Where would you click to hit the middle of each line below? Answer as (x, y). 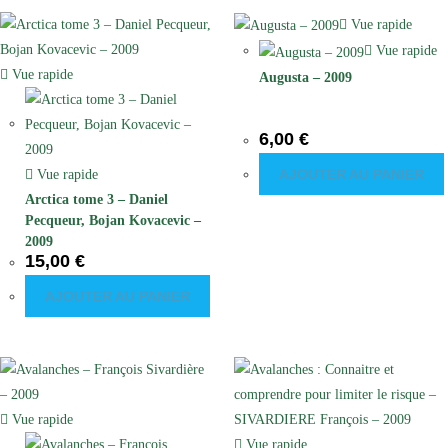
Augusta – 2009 (305, 77)
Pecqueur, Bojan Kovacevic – (113, 220)
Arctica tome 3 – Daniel (96, 199)
